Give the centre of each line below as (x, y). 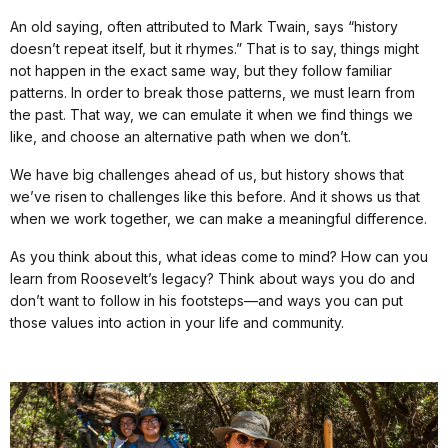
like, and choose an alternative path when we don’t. (180, 136)
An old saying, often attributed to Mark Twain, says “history (204, 26)
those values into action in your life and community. (177, 322)
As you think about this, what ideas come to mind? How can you (219, 256)
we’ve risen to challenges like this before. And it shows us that (215, 196)
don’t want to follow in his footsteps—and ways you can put (206, 300)
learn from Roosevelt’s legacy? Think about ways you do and (212, 278)
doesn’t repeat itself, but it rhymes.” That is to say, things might (214, 48)
